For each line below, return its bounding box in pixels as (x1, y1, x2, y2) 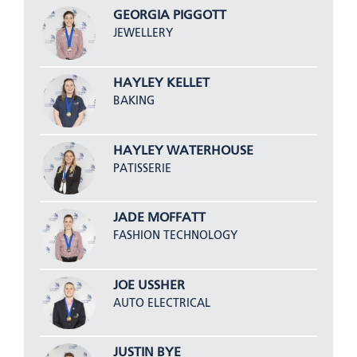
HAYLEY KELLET (112, 76, 210, 90)
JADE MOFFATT (112, 212, 206, 226)
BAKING (112, 95, 155, 107)
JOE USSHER (112, 279, 185, 292)
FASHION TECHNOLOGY (112, 230, 237, 242)
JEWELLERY (112, 28, 173, 40)
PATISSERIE (112, 163, 171, 175)
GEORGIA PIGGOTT (112, 10, 226, 23)
